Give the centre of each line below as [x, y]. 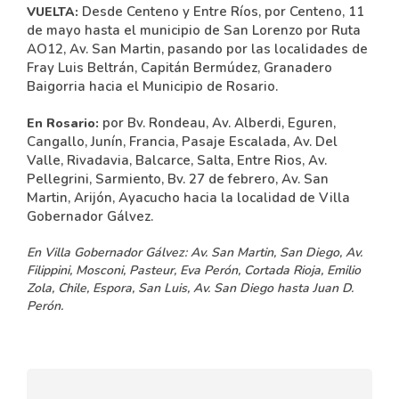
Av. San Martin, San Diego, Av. [275, 252]
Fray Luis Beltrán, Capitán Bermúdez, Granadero [179, 68]
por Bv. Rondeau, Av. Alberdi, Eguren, [217, 123]
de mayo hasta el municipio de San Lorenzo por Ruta [194, 30]
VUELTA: [53, 12]
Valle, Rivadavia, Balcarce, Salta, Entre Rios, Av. [177, 160]
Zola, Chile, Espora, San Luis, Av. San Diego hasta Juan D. [190, 288]
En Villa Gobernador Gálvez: [107, 252]
